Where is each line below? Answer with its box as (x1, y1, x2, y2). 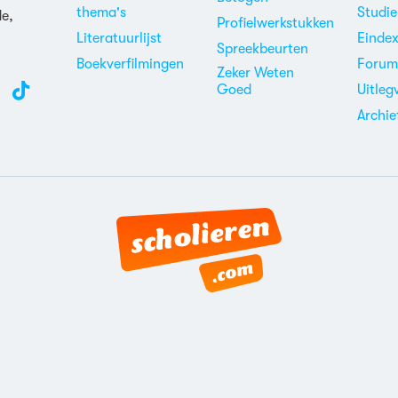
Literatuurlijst (76, 30, 162, 46)
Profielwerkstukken (216, 15, 334, 31)
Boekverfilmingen (76, 56, 184, 72)
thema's (76, 4, 126, 20)
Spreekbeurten (216, 41, 308, 57)
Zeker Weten (216, 65, 294, 81)
